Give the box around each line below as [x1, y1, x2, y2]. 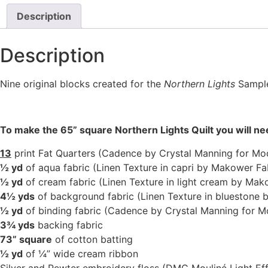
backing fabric [35, 218, 103, 231]
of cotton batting [52, 233, 133, 245]
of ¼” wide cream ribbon [23, 247, 138, 260]
